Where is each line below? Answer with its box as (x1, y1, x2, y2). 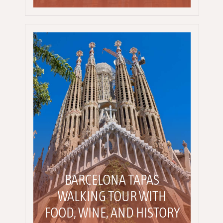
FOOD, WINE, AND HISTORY (44, 204, 180, 221)
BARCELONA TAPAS (65, 171, 159, 188)
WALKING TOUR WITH (58, 188, 166, 204)
